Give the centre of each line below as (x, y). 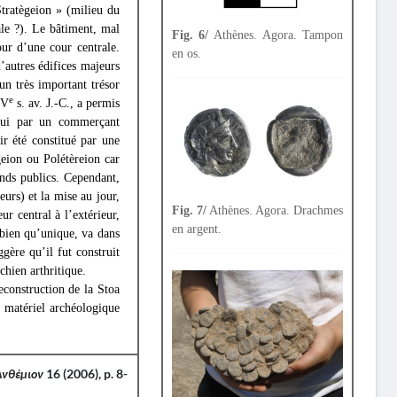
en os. (186, 54)
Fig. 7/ (189, 210)
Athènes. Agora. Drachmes (275, 210)
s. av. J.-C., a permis (66, 103)
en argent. (196, 229)
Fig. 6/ (190, 35)
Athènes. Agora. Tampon (276, 35)
